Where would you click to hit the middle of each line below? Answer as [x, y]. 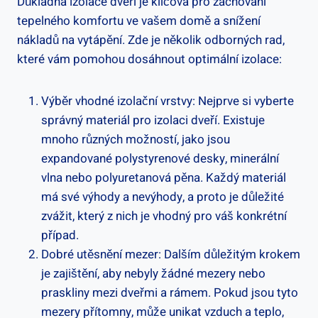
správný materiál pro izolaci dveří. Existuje [153, 120]
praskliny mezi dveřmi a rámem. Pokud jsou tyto [170, 292]
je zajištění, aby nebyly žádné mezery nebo [153, 273]
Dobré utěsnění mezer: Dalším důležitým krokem [171, 254]
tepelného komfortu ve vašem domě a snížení [139, 21]
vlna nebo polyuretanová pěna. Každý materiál [164, 177]
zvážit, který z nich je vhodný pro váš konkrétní [164, 216]
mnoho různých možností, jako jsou [136, 139]
